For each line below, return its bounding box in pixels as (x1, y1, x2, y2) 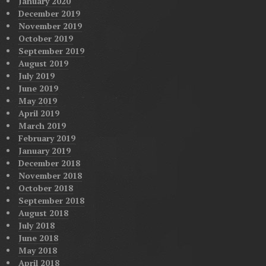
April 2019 (18, 107, 59, 119)
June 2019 (18, 83, 58, 94)
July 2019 (18, 70, 55, 82)
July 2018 (18, 220, 55, 232)
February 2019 (18, 132, 75, 144)
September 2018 (18, 195, 84, 207)
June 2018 (18, 232, 58, 244)
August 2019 (18, 58, 68, 69)
